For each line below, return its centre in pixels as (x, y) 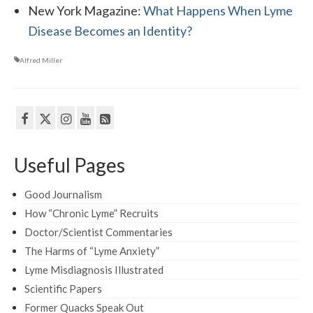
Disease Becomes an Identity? (110, 31)
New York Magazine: (86, 11)
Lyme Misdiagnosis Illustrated (94, 269)
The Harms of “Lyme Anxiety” (92, 250)
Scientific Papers (63, 288)
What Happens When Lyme (218, 11)
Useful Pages (70, 165)
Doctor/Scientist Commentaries (99, 232)
